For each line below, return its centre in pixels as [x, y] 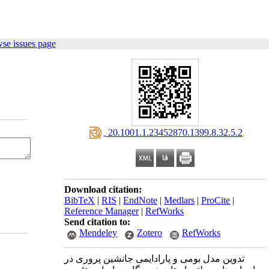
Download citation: [103, 189]
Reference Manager [101, 211]
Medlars [179, 200]
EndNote [140, 200]
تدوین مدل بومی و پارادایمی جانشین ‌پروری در [154, 258]
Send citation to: [97, 222]
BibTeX [80, 200]
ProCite [216, 200]
